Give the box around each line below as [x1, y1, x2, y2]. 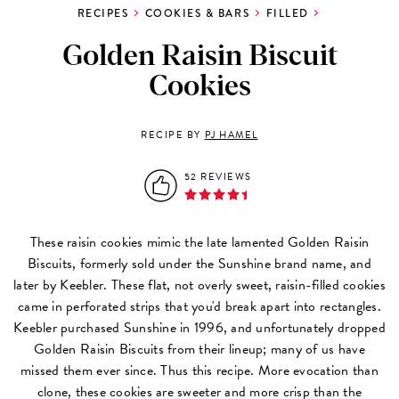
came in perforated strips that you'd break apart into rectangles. [18, 295, 381, 317]
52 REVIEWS [183, 168, 252, 184]
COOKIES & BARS [144, 5, 250, 21]
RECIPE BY [141, 126, 205, 142]
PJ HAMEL [204, 126, 258, 142]
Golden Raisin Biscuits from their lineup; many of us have [34, 338, 365, 360]
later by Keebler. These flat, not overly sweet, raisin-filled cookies [13, 273, 386, 296]
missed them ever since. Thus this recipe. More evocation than [20, 359, 379, 381]
